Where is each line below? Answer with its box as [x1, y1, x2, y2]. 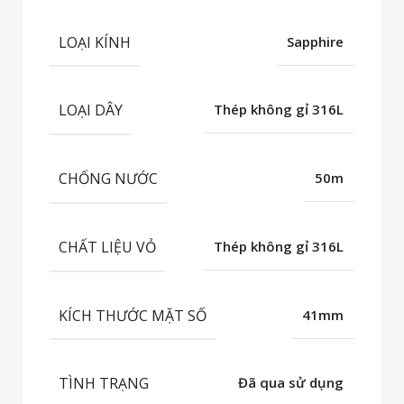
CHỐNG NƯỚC [59, 168, 158, 188]
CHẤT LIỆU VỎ [59, 236, 156, 257]
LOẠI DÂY [59, 100, 123, 121]
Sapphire [287, 32, 344, 50]
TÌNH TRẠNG [59, 373, 149, 394]
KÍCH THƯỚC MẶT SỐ [59, 305, 207, 326]
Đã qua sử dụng [238, 373, 344, 392]
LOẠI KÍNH [59, 32, 131, 52]
